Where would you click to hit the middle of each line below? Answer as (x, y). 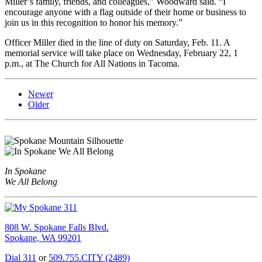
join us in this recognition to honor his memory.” (94, 22)
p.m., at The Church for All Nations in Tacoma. (92, 63)
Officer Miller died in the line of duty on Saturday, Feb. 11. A (117, 42)
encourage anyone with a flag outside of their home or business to (125, 12)
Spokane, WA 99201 (43, 237)
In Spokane (25, 171)
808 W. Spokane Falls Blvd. (57, 227)
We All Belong (31, 181)
